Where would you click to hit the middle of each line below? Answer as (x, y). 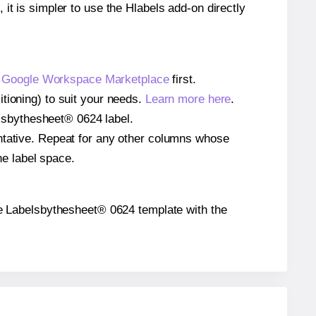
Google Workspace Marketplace (85, 80)
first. (182, 80)
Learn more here (188, 99)
